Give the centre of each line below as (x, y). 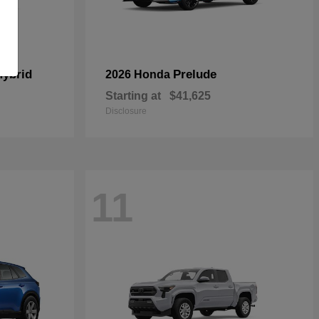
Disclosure (126, 111)
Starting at (133, 96)
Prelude (195, 74)
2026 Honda (139, 74)
